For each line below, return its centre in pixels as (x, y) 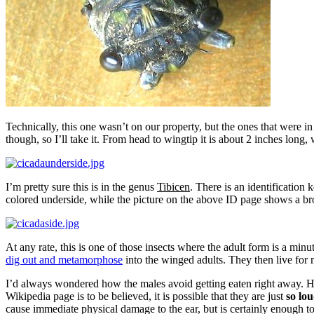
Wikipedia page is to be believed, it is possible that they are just (146, 296)
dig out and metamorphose (64, 259)
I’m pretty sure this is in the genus (81, 186)
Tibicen (173, 186)
